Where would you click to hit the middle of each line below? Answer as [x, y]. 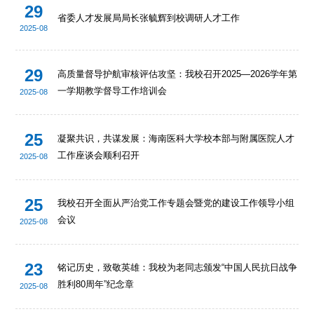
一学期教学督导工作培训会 [112, 90]
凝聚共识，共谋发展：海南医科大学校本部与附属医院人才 [176, 138]
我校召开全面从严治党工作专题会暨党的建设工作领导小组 [176, 203]
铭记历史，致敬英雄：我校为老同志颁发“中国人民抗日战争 [178, 268]
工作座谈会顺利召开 [99, 155]
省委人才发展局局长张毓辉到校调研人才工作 [149, 18]
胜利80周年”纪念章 [96, 285]
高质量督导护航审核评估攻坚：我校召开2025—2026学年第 [178, 74]
